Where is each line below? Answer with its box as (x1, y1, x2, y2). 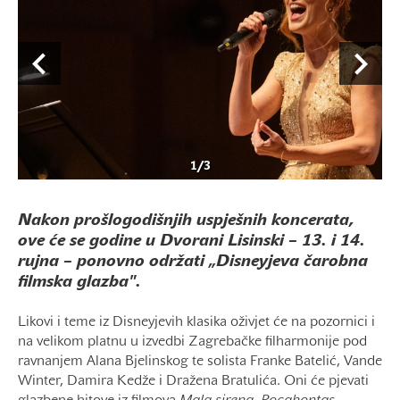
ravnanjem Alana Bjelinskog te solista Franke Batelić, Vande (18, 355, 382, 369)
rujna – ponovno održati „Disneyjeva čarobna (18, 254, 368, 271)
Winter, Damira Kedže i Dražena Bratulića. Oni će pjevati (18, 375, 369, 388)
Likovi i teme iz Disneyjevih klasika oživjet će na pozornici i (18, 316, 375, 329)
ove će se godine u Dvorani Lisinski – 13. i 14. (18, 234, 365, 250)
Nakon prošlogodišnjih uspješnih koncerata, (18, 213, 354, 229)
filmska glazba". (18, 275, 141, 291)
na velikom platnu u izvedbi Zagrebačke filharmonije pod (18, 336, 367, 349)
